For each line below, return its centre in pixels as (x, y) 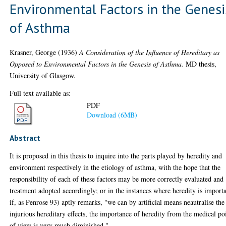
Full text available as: (40, 93)
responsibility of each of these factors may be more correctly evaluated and (117, 179)
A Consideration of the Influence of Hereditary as (150, 52)
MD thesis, (200, 64)
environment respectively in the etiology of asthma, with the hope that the (115, 167)
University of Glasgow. (43, 75)
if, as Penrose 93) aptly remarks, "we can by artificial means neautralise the (117, 202)
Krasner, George (33, 52)
